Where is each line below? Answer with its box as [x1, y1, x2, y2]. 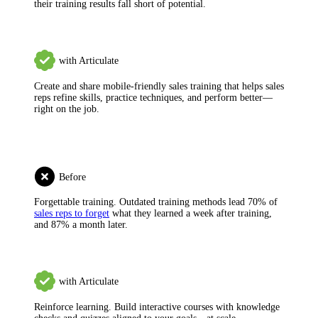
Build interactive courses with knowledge [111, 302, 280, 313]
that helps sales [221, 81, 284, 92]
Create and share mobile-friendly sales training [34, 81, 221, 92]
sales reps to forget [34, 208, 109, 219]
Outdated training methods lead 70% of [116, 197, 278, 208]
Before [59, 172, 86, 183]
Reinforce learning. [34, 302, 111, 313]
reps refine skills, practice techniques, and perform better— [34, 92, 273, 104]
